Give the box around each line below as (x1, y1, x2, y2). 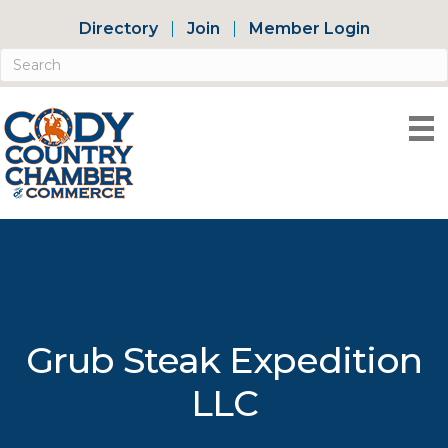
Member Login (248, 19, 370, 38)
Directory (78, 19, 158, 38)
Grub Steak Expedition (26, 338, 422, 382)
